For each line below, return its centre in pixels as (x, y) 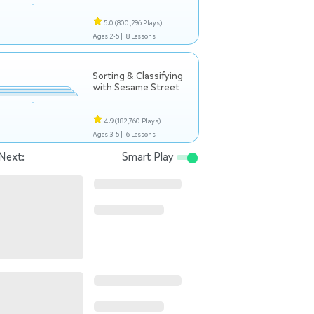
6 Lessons (141, 134)
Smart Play (149, 157)
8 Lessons (141, 36)
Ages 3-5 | (108, 134)
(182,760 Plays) (138, 121)
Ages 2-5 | (108, 36)
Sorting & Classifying (138, 76)
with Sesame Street (136, 87)
